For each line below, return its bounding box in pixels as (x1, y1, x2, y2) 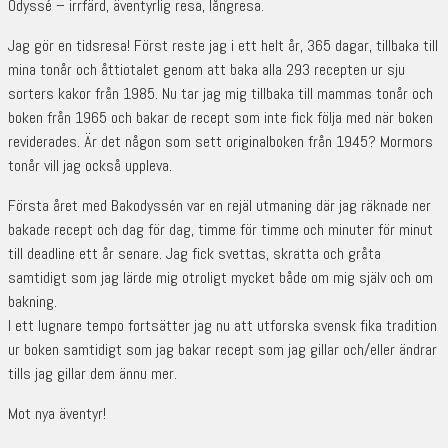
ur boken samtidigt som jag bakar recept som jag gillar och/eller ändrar (8, 339, 437, 361)
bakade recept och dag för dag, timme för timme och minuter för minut (8, 219, 433, 241)
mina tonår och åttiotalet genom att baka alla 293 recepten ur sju (8, 59, 405, 81)
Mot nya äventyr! (8, 403, 106, 425)
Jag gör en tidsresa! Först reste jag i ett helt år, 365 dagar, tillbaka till (8, 35, 438, 57)
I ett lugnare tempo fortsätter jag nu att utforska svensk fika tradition (8, 315, 437, 337)
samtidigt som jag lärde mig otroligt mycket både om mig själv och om (8, 267, 433, 289)
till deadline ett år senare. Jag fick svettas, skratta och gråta (8, 243, 381, 265)
